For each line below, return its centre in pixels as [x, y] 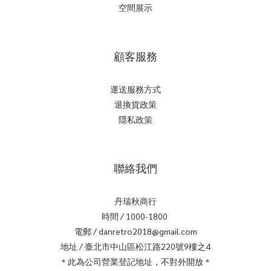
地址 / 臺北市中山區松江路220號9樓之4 [135, 246]
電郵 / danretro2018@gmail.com [135, 231]
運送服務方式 [135, 89]
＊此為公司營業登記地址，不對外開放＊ [135, 261]
